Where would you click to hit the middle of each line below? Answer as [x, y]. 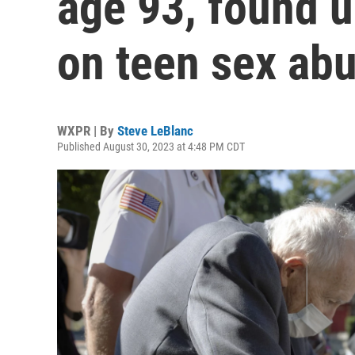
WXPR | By [87, 131]
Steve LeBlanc [155, 131]
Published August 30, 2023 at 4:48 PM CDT [151, 147]
